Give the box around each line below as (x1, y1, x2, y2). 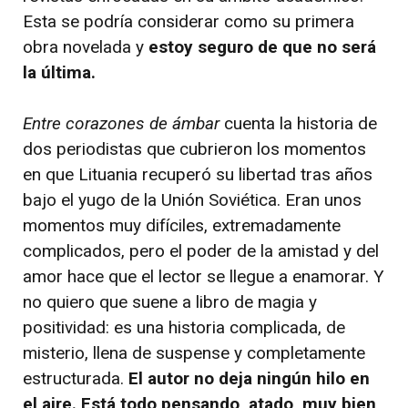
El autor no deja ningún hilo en (128, 368, 370, 390)
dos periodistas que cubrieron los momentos (23, 138, 366, 160)
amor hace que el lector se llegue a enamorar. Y (23, 266, 384, 288)
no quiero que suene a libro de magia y (23, 291, 317, 313)
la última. (23, 61, 96, 83)
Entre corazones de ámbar (23, 113, 224, 135)
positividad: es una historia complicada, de (23, 317, 345, 339)
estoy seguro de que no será (148, 36, 376, 57)
